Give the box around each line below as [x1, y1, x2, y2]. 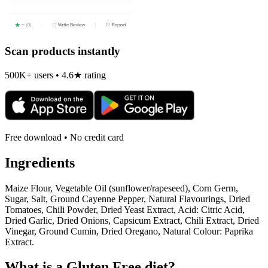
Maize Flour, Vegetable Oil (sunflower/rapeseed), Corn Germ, [5, 182, 238, 193]
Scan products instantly [5, 45, 120, 58]
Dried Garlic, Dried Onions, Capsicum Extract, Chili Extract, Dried [5, 215, 259, 226]
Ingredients [5, 154, 75, 170]
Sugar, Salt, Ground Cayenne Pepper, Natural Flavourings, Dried [5, 193, 250, 204]
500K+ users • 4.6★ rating [5, 69, 106, 80]
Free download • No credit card [5, 132, 124, 142]
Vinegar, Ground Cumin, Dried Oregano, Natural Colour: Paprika [5, 226, 253, 236]
